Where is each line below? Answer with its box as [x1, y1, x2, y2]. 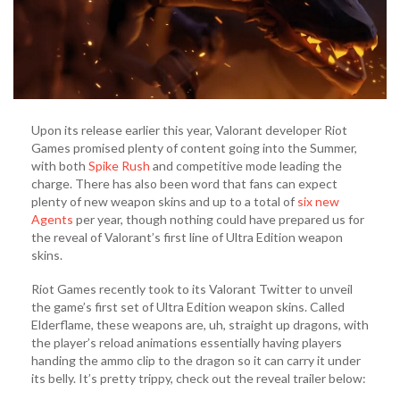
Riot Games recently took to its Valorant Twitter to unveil [31, 281, 353, 297]
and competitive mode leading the [150, 158, 342, 174]
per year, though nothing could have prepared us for [73, 212, 364, 228]
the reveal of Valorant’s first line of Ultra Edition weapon [31, 229, 343, 246]
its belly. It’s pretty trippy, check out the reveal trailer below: [31, 371, 366, 387]
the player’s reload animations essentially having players [31, 335, 342, 351]
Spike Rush [88, 158, 150, 174]
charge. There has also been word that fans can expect [31, 176, 337, 192]
